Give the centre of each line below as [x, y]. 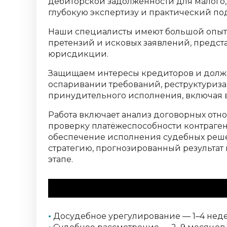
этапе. [61, 159]
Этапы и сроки [111, 188]
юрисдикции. [78, 54]
